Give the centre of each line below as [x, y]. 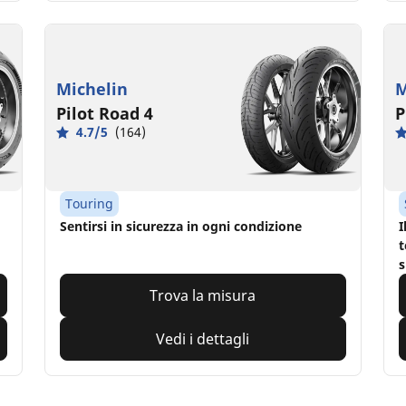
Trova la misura [203, 296]
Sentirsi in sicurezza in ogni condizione [181, 227]
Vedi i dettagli [203, 339]
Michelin [92, 89]
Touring [90, 204]
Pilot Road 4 [105, 114]
